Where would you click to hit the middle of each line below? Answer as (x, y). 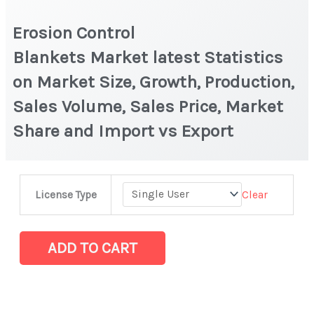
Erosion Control (74, 32)
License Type (66, 194)
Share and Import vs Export (125, 130)
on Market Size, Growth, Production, (154, 81)
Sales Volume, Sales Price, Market (148, 106)
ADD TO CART (93, 248)
